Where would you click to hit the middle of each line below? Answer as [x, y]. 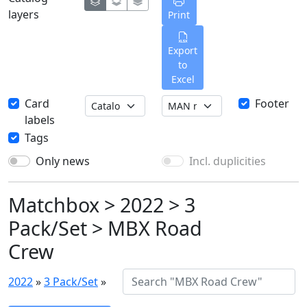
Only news [63, 161]
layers [24, 14]
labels [40, 120]
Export [183, 50]
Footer [272, 103]
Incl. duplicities [228, 161]
